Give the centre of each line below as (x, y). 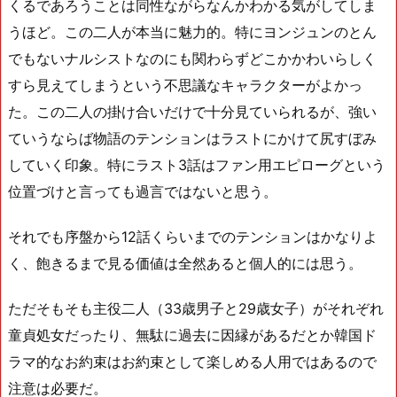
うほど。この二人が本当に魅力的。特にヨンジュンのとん (192, 31)
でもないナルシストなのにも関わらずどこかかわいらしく (192, 58)
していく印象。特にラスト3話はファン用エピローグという (197, 164)
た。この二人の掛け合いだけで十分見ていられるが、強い (192, 111)
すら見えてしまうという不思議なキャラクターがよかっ (185, 85)
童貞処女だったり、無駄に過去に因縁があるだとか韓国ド (192, 335)
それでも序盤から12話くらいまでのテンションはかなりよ (193, 236)
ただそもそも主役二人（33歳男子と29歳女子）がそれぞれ (196, 308)
